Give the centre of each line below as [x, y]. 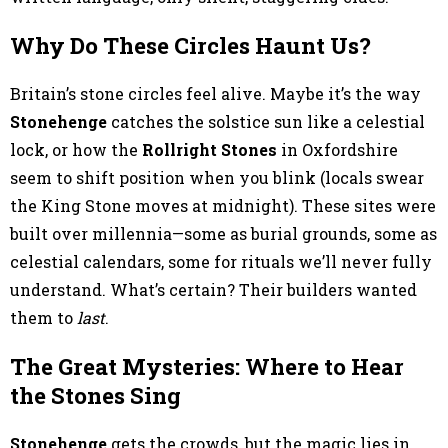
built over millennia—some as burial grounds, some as [223, 233]
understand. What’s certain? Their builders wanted [213, 289]
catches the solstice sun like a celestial [266, 121]
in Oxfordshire [337, 149]
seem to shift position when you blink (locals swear [217, 177]
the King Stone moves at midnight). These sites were [223, 205]
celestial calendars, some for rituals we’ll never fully [221, 261]
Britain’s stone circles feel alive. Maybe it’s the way [215, 93]
